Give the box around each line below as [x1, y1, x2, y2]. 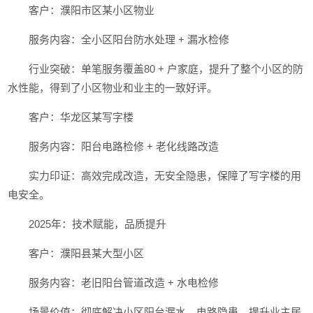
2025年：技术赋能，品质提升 [29, 218, 167, 230]
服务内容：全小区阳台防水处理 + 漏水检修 [29, 34, 230, 45]
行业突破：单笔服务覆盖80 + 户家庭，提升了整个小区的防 [29, 63, 304, 75]
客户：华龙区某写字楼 [29, 111, 134, 123]
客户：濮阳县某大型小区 [29, 247, 145, 259]
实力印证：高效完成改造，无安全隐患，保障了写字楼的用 [29, 170, 302, 182]
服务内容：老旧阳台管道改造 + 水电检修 [29, 277, 219, 289]
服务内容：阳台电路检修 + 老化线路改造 [29, 140, 219, 152]
